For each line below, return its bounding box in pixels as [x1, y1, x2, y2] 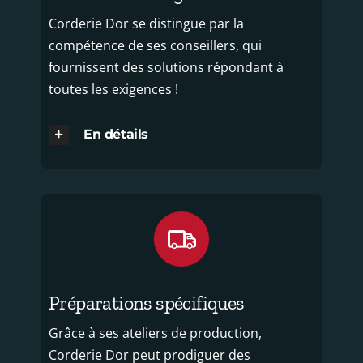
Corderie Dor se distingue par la [48, 14, 244, 32]
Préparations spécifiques [48, 291, 245, 315]
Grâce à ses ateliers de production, [48, 324, 262, 343]
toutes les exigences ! [48, 79, 178, 98]
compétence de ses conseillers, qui [48, 36, 262, 54]
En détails [83, 126, 148, 142]
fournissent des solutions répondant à [48, 58, 284, 76]
